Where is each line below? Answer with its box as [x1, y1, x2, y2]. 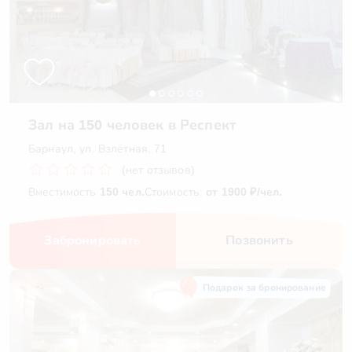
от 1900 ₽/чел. [206, 185, 283, 198]
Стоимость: [144, 185, 207, 198]
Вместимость [28, 185, 100, 198]
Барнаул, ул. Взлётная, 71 [28, 142, 167, 155]
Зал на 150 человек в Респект [28, 117, 236, 133]
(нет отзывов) [122, 163, 195, 176]
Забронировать [44, 233, 141, 247]
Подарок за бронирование [203, 282, 326, 293]
